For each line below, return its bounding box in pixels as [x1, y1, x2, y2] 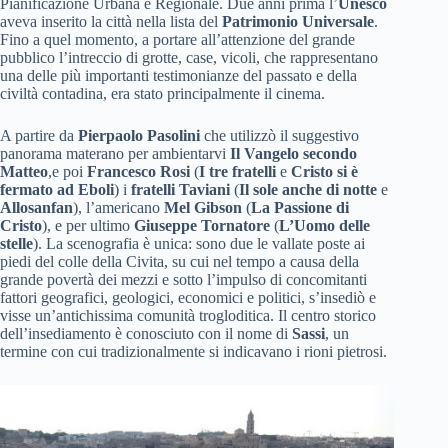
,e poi [48, 163, 87, 180]
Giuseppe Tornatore [134, 217, 270, 234]
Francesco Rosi [87, 163, 190, 180]
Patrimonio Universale [222, 13, 374, 30]
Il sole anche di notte [239, 181, 377, 198]
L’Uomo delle [279, 217, 370, 234]
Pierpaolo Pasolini [78, 127, 200, 144]
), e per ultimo [42, 217, 134, 234]
